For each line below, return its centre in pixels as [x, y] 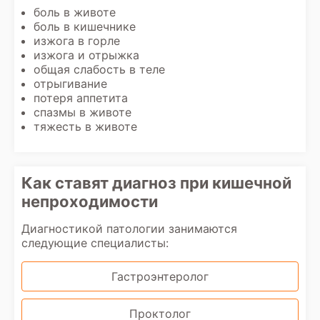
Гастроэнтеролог [160, 276]
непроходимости [90, 201]
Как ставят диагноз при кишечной [156, 183]
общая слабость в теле [99, 69]
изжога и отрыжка [86, 55]
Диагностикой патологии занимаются [129, 229]
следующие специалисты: [95, 243]
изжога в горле [77, 41]
